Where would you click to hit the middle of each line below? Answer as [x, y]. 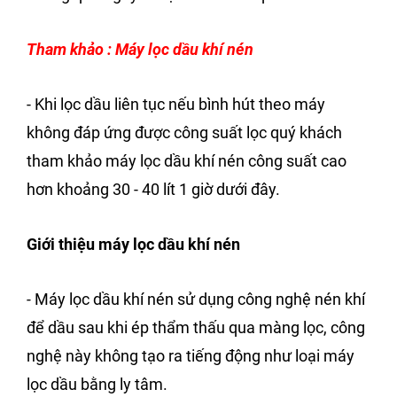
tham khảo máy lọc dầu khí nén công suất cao [187, 161]
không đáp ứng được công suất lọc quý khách [184, 133]
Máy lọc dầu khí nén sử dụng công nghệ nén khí [200, 300]
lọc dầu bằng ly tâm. [97, 385]
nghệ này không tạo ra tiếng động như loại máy [191, 356]
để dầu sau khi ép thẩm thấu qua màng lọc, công [196, 328]
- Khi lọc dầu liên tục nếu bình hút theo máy [176, 105]
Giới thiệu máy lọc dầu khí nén [133, 245]
